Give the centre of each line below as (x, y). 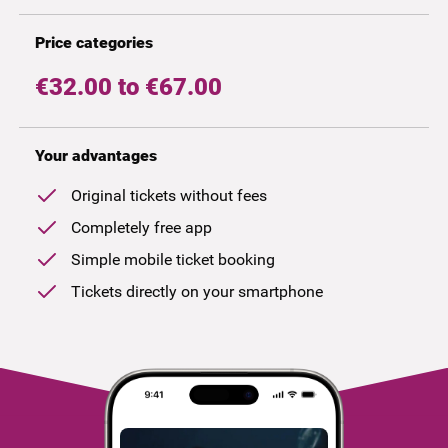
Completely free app (141, 227)
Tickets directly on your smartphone (196, 291)
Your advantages (95, 155)
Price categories (93, 42)
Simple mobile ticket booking (172, 259)
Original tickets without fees (168, 195)
